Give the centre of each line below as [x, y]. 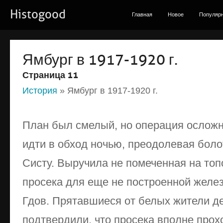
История [40, 91]
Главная [142, 14]
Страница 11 [50, 75]
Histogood [38, 14]
